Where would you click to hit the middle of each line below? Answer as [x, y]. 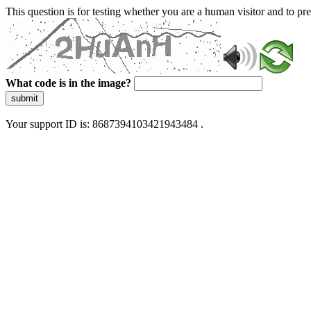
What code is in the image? [68, 83]
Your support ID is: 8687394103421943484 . [104, 124]
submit [25, 98]
